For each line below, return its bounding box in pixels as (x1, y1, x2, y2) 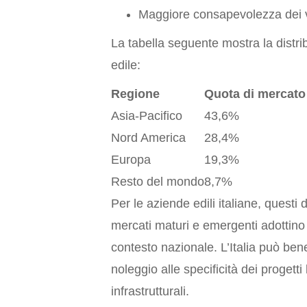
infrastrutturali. (111, 284, 189, 298)
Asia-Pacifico (111, 108, 182, 123)
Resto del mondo (111, 174, 204, 188)
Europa (111, 152, 151, 167)
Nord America (111, 130, 186, 145)
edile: (111, 58, 140, 72)
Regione (111, 86, 160, 101)
